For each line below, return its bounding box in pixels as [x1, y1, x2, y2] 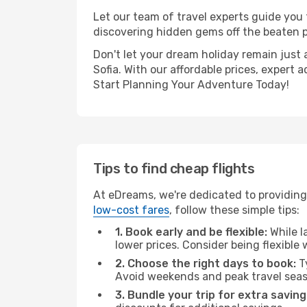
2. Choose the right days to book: [115, 257, 296, 270]
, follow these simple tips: [169, 204, 299, 217]
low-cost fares [93, 204, 169, 217]
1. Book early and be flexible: [115, 225, 267, 238]
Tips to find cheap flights [93, 160, 255, 177]
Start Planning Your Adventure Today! [93, 78, 289, 91]
